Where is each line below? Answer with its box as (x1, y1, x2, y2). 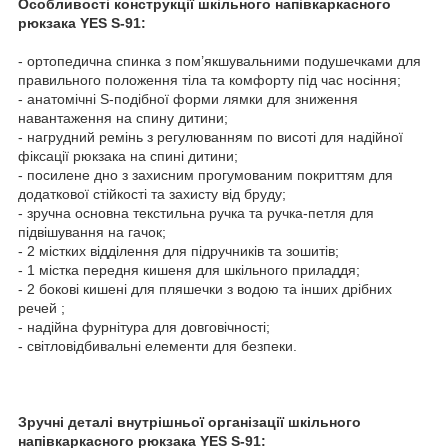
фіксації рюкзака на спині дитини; (18, 147, 238, 164)
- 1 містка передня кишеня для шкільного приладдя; (18, 261, 360, 278)
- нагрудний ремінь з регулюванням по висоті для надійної (18, 128, 403, 145)
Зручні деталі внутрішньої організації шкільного (18, 413, 361, 430)
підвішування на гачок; (18, 223, 166, 240)
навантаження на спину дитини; (18, 109, 228, 126)
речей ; (18, 299, 65, 316)
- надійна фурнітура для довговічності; (18, 318, 270, 335)
